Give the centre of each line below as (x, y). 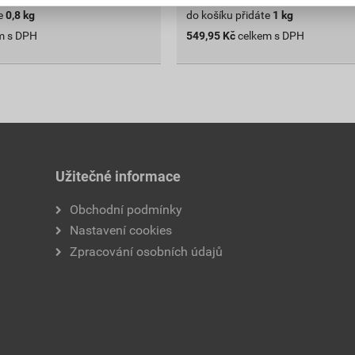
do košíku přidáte (229, 15)
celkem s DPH (271, 35)
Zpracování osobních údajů (146, 251)
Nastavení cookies (120, 230)
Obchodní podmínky (126, 209)
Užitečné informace (118, 176)
